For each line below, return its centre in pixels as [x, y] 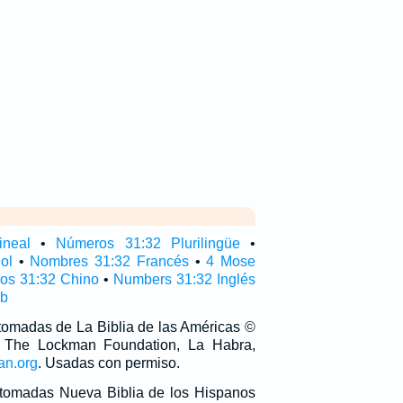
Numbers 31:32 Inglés [184, 279]
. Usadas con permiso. [108, 363]
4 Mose [231, 261]
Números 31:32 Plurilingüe [148, 243]
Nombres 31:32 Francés [109, 261]
